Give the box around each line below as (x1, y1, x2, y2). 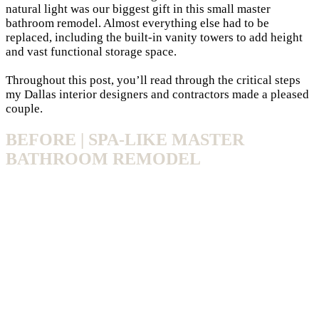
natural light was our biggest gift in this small (6, 1, 237, 16)
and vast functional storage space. (6, 44, 177, 58)
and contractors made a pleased (148, 87, 309, 101)
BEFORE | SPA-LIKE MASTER (6, 130, 244, 149)
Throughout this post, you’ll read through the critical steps (6, 73, 300, 87)
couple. (6, 101, 43, 115)
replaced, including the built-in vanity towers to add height (6, 30, 303, 44)
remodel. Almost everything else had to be (54, 16, 269, 30)
